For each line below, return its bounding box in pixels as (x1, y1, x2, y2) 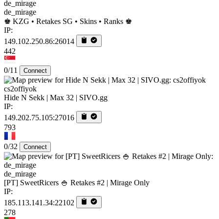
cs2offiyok (4, 84, 37, 93)
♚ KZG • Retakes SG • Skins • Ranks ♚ (4, 17, 132, 25)
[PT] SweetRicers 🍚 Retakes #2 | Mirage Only (4, 178, 150, 187)
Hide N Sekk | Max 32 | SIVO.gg (4, 93, 108, 102)
